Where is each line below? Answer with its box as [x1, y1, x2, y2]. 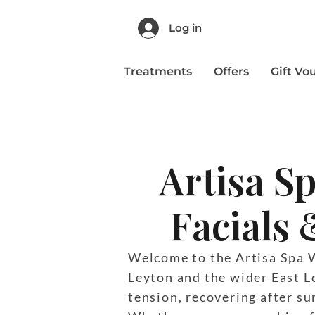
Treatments [123, 64, 192, 78]
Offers [213, 64, 249, 78]
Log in [169, 20, 202, 34]
